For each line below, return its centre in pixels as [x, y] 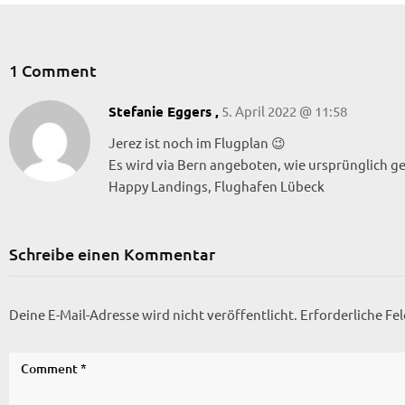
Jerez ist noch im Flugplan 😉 [197, 143]
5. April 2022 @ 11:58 [283, 111]
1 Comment [53, 71]
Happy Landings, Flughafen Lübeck [217, 186]
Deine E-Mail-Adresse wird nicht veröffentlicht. [153, 315]
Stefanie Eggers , [164, 112]
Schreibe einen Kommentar [112, 254]
